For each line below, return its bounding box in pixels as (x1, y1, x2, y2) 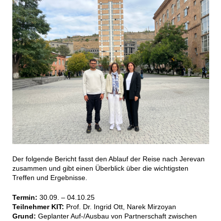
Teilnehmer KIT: (12, 203, 66, 211)
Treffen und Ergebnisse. (12, 174, 87, 182)
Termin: (12, 193, 37, 202)
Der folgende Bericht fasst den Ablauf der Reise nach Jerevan (12, 155, 205, 163)
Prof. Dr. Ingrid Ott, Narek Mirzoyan (66, 203, 176, 211)
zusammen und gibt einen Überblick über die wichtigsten (12, 164, 188, 173)
